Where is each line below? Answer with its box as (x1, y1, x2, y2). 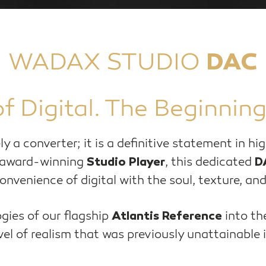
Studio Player (86, 155, 165, 170)
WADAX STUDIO (8, 47, 206, 77)
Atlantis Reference (112, 209, 222, 224)
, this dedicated (164, 154, 255, 169)
